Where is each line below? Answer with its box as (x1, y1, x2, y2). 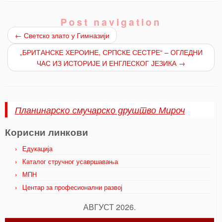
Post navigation (60, 15, 162, 29)
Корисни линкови (5, 125, 88, 139)
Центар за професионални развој (22, 182, 122, 192)
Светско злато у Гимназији (22, 30, 110, 40)
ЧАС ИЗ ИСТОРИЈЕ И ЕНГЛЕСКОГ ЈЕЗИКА (37, 58, 178, 68)
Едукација (22, 144, 53, 153)
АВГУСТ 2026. (83, 201, 136, 213)
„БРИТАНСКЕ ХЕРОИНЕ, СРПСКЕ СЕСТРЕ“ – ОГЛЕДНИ (19, 47, 203, 57)
